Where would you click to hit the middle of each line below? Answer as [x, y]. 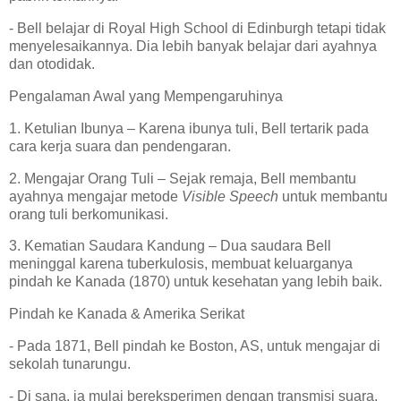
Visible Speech [230, 196]
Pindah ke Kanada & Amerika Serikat [130, 314]
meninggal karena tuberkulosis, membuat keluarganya [181, 264]
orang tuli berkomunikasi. [92, 214]
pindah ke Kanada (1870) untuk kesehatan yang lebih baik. [199, 282]
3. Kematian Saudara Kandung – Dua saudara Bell [170, 246]
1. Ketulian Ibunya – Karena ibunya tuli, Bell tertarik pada [189, 128]
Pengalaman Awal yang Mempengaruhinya [149, 96]
